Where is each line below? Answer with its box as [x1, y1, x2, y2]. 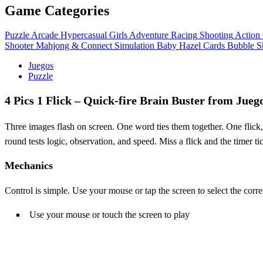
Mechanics [5, 160, 53, 172]
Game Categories [5, 2, 109, 18]
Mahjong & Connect [36, 41, 112, 51]
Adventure [129, 30, 168, 41]
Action [235, 30, 260, 41]
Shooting [200, 30, 233, 41]
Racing [171, 30, 197, 41]
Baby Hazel [157, 41, 201, 51]
